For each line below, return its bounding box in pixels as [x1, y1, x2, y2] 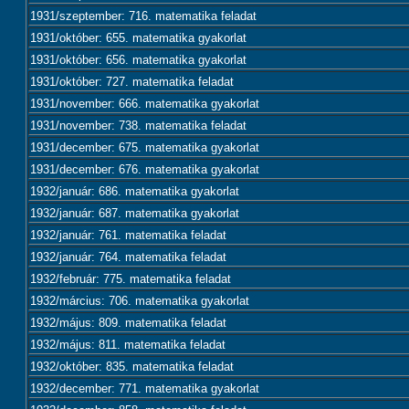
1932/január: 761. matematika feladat [30, 228, 226, 242]
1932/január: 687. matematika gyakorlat [30, 206, 239, 220]
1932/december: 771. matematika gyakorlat [30, 382, 259, 395]
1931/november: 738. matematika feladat [30, 119, 246, 132]
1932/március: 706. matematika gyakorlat [30, 294, 249, 308]
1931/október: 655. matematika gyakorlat [30, 31, 246, 45]
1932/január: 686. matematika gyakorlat [30, 184, 239, 198]
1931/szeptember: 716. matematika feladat [30, 9, 257, 23]
